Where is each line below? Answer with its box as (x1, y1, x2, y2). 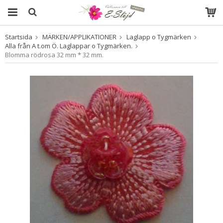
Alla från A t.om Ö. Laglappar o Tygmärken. (5, 41, 132, 50)
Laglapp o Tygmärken (126, 32, 191, 41)
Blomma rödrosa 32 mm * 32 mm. (5, 50, 104, 59)
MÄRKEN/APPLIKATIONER (42, 32, 116, 41)
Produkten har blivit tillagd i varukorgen (56, 41, 166, 48)
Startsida (5, 32, 32, 41)
